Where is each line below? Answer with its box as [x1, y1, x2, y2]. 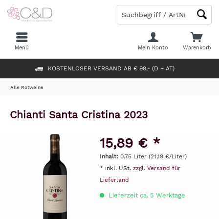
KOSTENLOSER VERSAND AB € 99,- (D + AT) [47, 65, 175, 72]
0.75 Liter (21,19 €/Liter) [120, 153, 187, 160]
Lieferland [99, 176, 129, 183]
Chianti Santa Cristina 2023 [10, 109, 148, 121]
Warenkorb [182, 44, 211, 51]
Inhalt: [99, 153, 120, 160]
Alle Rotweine [10, 85, 44, 90]
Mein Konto [138, 44, 169, 51]
